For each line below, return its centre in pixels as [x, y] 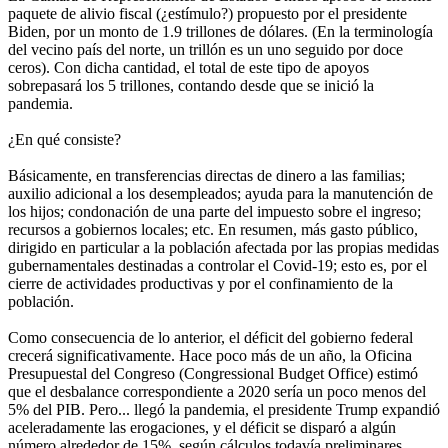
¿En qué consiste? [64, 140]
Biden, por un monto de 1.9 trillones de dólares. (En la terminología [220, 32]
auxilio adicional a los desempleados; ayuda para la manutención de [220, 194]
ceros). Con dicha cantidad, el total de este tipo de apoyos [188, 68]
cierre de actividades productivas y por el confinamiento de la [200, 284]
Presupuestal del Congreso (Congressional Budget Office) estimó [213, 374]
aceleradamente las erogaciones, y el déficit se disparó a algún [202, 428]
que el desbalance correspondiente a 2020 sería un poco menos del [217, 392]
